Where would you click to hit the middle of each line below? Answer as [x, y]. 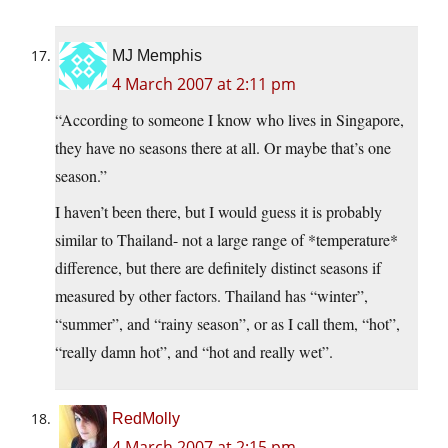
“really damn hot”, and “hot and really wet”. [194, 352]
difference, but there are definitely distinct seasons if [218, 268]
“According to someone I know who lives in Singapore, [229, 120]
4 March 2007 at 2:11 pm [204, 84]
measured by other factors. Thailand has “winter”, [211, 296]
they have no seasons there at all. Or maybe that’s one [223, 148]
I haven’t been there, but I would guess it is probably [218, 212]
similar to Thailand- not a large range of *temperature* [226, 240]
